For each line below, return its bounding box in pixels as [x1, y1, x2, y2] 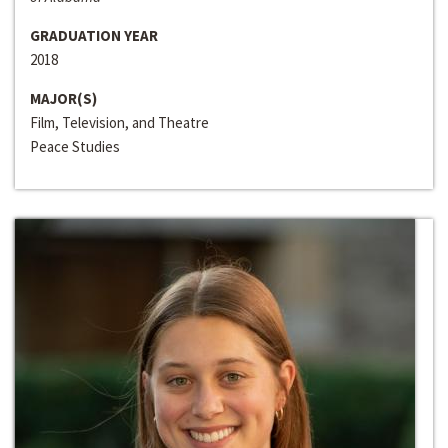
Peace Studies [30, 137, 120, 157]
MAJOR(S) [30, 89, 97, 109]
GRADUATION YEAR [30, 26, 158, 46]
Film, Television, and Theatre [30, 113, 209, 133]
